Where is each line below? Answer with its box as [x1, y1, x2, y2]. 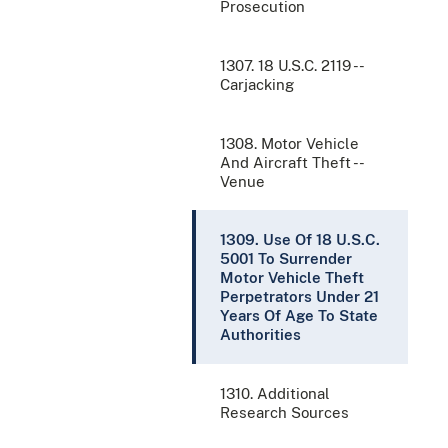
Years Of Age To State [220, 307, 378, 325]
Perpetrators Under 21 [220, 288, 379, 306]
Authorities [220, 326, 301, 344]
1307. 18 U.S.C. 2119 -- [220, 57, 363, 75]
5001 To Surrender [220, 250, 352, 268]
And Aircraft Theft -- [220, 154, 363, 172]
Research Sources [220, 404, 349, 422]
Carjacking [220, 76, 294, 94]
